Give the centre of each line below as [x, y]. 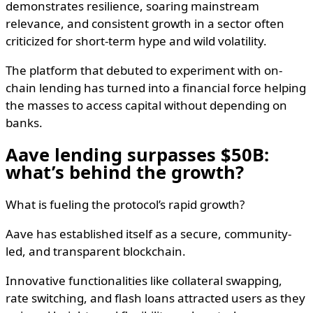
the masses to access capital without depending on [146, 105]
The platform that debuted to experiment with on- [144, 70]
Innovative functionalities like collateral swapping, [144, 281]
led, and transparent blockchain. [96, 252]
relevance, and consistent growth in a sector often [145, 23]
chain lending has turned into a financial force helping [156, 87]
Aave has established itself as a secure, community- [148, 234]
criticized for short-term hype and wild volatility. [136, 41]
